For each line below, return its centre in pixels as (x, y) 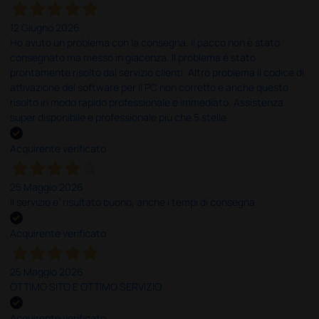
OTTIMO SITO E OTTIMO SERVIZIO (86, 287)
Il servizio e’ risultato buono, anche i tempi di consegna (133, 202)
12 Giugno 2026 (45, 27)
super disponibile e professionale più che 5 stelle (119, 117)
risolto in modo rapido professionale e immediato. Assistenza (147, 102)
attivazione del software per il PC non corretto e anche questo (150, 87)
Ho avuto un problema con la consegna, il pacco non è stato (145, 42)
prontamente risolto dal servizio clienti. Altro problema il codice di (157, 72)
